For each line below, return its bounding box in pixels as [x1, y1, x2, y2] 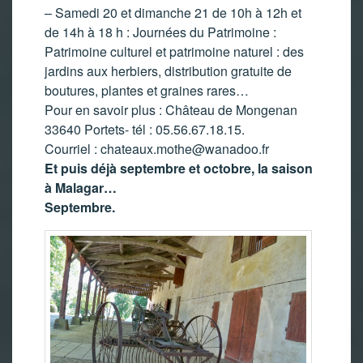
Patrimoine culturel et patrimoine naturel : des [45, 42, 304, 62]
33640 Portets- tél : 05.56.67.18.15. [45, 120, 245, 139]
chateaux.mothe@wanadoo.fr [100, 139, 269, 159]
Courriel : [45, 139, 100, 159]
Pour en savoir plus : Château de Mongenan [45, 100, 297, 120]
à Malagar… [45, 178, 117, 198]
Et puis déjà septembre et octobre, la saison [45, 159, 313, 178]
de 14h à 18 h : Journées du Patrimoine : [45, 23, 276, 42]
